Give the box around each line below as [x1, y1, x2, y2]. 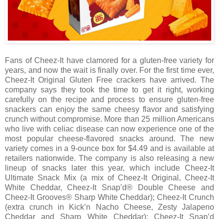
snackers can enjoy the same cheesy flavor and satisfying [5, 105, 214, 113]
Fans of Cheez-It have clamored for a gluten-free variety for [5, 56, 214, 65]
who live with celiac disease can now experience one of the [5, 124, 214, 133]
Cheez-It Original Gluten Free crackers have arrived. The [5, 75, 214, 84]
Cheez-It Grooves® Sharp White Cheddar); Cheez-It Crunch [5, 193, 214, 201]
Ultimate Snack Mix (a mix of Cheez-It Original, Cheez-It [5, 173, 214, 182]
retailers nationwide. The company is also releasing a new [5, 153, 214, 162]
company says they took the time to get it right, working [5, 85, 214, 94]
